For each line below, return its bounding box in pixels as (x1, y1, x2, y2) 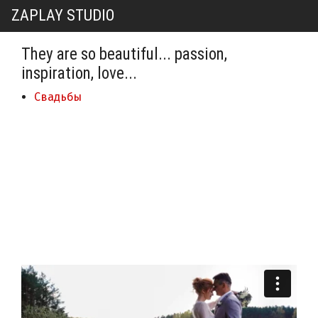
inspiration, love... (21, 63, 137, 84)
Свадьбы (33, 90, 82, 104)
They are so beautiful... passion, (21, 44, 227, 65)
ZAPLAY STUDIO (11, 6, 114, 24)
